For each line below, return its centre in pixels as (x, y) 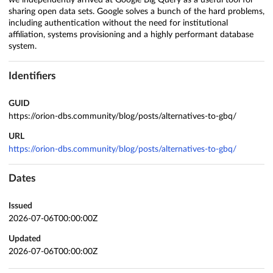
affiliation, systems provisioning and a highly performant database (131, 35)
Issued (20, 206)
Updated (25, 239)
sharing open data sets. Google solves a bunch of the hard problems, (136, 12)
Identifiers (32, 76)
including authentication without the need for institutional (118, 23)
